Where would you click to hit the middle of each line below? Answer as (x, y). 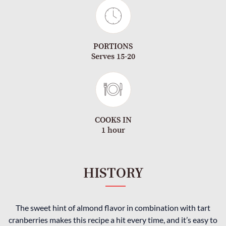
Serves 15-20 (113, 57)
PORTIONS (113, 47)
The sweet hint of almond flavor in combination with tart (113, 208)
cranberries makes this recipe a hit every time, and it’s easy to (113, 220)
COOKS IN (113, 120)
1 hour (113, 130)
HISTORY (113, 174)
